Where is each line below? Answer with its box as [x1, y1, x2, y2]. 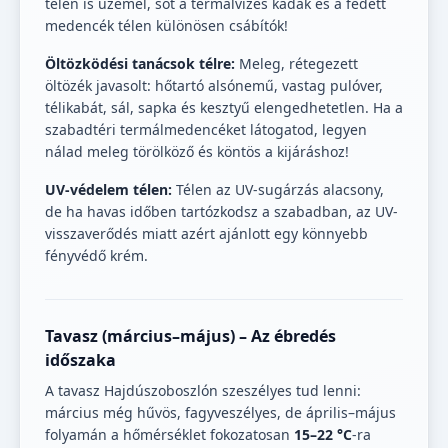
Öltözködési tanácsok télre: [45, 54, 235, 74]
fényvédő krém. [45, 246, 148, 266]
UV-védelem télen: [45, 180, 172, 200]
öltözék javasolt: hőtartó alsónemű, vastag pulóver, [45, 76, 383, 96]
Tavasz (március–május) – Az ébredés [45, 325, 336, 348]
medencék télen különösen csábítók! [45, 16, 288, 36]
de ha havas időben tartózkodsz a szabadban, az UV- [45, 202, 398, 222]
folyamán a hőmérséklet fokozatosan [45, 425, 294, 445]
